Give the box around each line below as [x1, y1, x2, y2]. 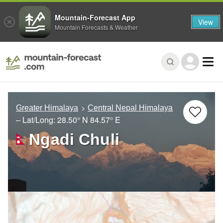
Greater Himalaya [16, 104, 78, 112]
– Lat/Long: [16, 114, 57, 126]
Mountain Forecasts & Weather [55, 22, 138, 31]
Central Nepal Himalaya [88, 104, 173, 112]
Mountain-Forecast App [55, 12, 135, 22]
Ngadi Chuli [29, 130, 119, 149]
